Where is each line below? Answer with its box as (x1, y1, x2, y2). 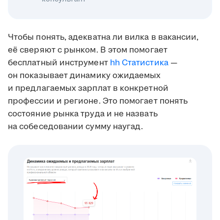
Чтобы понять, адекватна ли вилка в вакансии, (8, 31, 199, 44)
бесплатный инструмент (8, 57, 110, 69)
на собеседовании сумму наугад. (8, 121, 143, 133)
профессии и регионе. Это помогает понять (8, 95, 188, 108)
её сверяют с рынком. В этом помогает (8, 44, 167, 56)
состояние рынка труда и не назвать (8, 108, 158, 120)
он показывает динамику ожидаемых (8, 70, 161, 82)
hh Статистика (110, 57, 168, 69)
